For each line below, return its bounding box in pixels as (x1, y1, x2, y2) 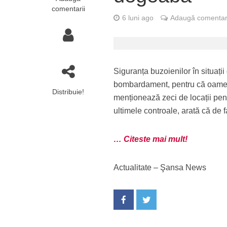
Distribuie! (52, 88, 85, 96)
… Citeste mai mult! (113, 135, 188, 143)
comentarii (51, 5, 85, 13)
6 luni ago (122, 14, 154, 22)
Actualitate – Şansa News (113, 163, 207, 172)
